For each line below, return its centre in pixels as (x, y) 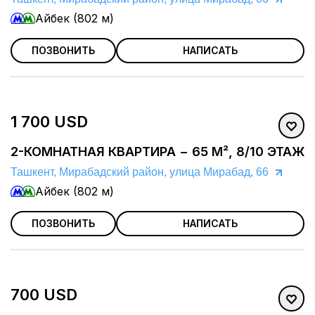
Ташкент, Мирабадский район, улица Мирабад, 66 (140, 172)
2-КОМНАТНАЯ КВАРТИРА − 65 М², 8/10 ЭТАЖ (157, 152)
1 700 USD (49, 122)
